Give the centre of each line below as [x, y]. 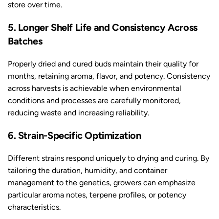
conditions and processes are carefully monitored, [94, 100]
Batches [25, 41]
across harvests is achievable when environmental [95, 88]
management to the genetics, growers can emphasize [102, 183]
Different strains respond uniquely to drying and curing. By [109, 158]
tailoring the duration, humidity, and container [88, 170]
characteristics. [34, 207]
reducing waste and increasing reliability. [78, 113]
